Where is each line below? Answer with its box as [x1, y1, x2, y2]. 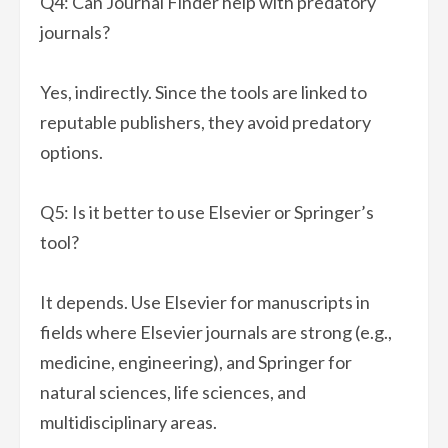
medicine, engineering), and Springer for [40, 351, 352, 374]
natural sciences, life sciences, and [40, 381, 306, 404]
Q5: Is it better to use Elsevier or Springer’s [40, 201, 374, 224]
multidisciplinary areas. [40, 411, 217, 434]
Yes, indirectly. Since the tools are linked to [40, 81, 367, 104]
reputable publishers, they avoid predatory [40, 111, 371, 134]
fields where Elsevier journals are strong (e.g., [40, 321, 392, 344]
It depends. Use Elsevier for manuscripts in [40, 291, 370, 314]
